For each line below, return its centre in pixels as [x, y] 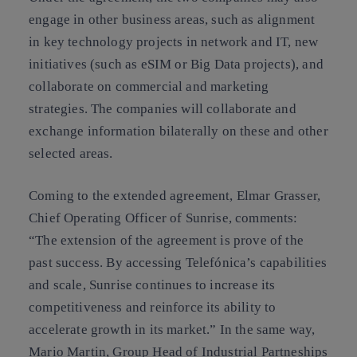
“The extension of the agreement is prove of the [166, 240]
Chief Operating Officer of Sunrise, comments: [163, 218]
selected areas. [71, 153]
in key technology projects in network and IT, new [174, 41]
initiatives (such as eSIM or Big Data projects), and [176, 64]
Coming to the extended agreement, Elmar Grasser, [175, 196]
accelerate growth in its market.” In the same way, [172, 330]
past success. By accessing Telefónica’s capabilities [178, 263]
